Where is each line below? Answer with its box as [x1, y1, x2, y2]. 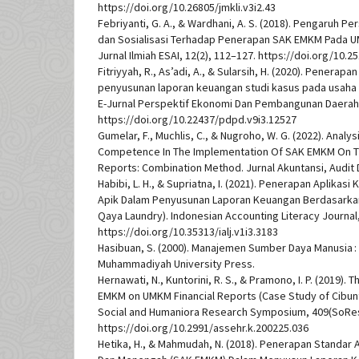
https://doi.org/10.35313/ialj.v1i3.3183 [98, 224, 278, 240]
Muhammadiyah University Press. [98, 256, 255, 272]
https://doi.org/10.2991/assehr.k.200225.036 [98, 321, 309, 336]
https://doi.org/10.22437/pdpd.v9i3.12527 [98, 112, 296, 127]
